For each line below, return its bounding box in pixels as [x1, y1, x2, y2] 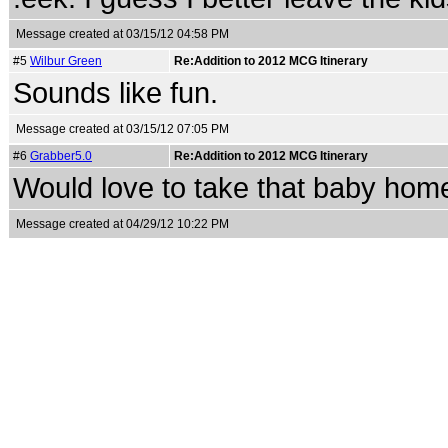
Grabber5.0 [30, 149, 92, 163]
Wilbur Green [30, 54, 102, 68]
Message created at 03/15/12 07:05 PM [16, 122, 229, 136]
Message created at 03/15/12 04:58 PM [16, 27, 229, 41]
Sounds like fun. [13, 77, 218, 109]
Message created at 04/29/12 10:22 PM [16, 217, 229, 231]
